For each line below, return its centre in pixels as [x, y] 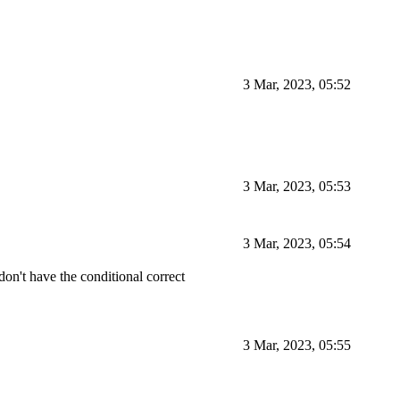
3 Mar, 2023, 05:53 [297, 187]
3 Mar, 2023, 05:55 [297, 346]
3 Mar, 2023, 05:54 [297, 244]
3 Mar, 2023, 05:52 [297, 85]
